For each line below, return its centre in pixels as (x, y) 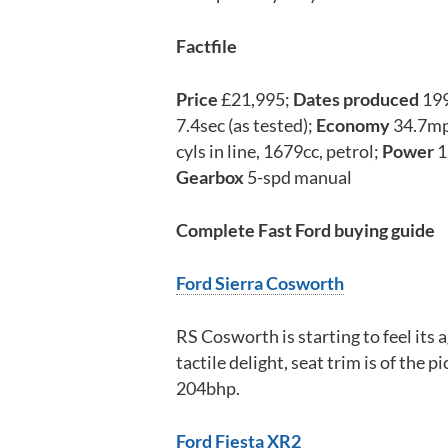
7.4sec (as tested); (246, 124)
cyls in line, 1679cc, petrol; (279, 150)
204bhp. (208, 387)
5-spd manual (298, 176)
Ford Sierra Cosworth (260, 282)
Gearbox (210, 176)
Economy (353, 124)
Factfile (206, 45)
